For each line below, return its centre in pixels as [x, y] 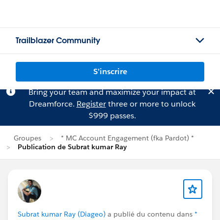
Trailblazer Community [58, 41]
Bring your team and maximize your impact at [112, 92]
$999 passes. [112, 116]
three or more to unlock [151, 104]
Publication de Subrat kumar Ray [72, 147]
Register [91, 104]
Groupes [27, 138]
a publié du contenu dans [150, 214]
